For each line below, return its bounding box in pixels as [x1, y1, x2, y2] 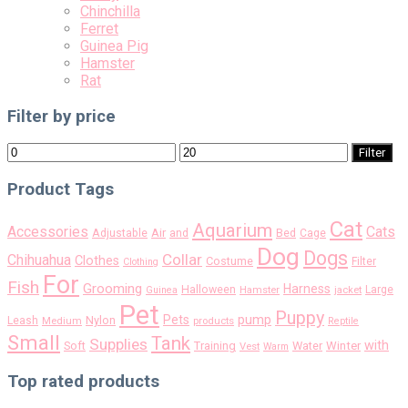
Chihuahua [7, 250, 71, 269]
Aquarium [192, 219, 272, 241]
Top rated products [7, 371, 159, 392]
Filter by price [7, 106, 116, 127]
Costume [206, 253, 253, 268]
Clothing [123, 255, 158, 268]
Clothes [75, 252, 119, 269]
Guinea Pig [80, 36, 148, 55]
